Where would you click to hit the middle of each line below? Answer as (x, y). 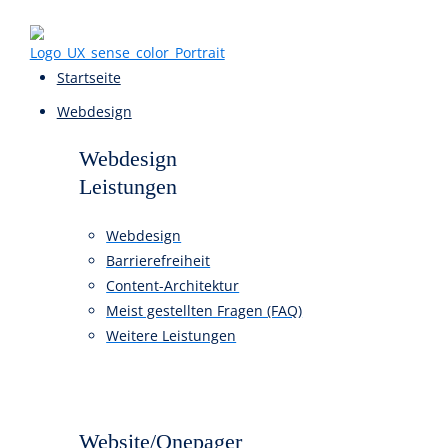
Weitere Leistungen (190, 372)
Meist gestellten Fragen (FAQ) (226, 345)
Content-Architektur (191, 317)
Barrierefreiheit (175, 289)
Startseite (98, 86)
